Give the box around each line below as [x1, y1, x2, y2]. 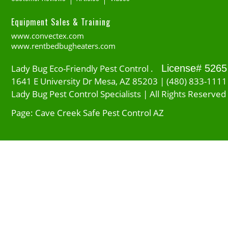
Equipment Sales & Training [11, 16, 110, 28]
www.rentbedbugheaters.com [11, 41, 116, 51]
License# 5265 [161, 63, 227, 74]
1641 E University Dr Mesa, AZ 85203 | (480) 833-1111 [11, 75, 227, 88]
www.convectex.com [11, 31, 84, 41]
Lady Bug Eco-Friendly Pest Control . [11, 62, 161, 75]
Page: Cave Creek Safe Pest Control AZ [11, 106, 164, 119]
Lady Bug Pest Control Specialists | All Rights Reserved [11, 88, 226, 100]
